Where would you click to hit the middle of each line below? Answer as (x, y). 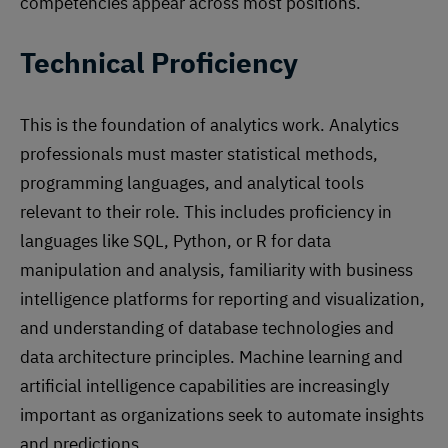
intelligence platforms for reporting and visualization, (222, 299)
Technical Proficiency (159, 63)
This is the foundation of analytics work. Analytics (209, 125)
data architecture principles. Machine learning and (211, 357)
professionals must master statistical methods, (199, 154)
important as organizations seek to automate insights (222, 415)
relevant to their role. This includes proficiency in (206, 212)
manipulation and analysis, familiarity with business (216, 270)
